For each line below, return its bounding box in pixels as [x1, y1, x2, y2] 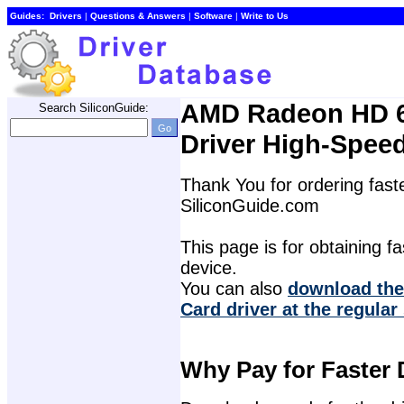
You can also [180, 279, 288, 299]
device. [180, 258, 237, 279]
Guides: [10, 11, 44, 21]
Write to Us [241, 11, 289, 21]
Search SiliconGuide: [39, 101, 149, 115]
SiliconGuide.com [180, 196, 319, 216]
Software [194, 11, 233, 21]
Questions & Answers [90, 11, 186, 21]
